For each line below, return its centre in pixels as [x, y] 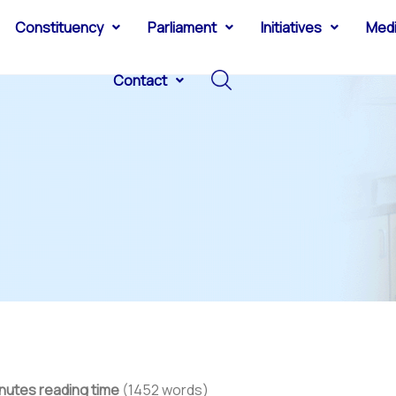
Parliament [183, 27]
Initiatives [292, 27]
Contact [141, 80]
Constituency [60, 27]
